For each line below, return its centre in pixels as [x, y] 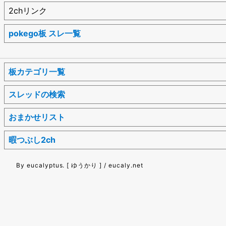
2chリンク [28, 10]
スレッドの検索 [37, 94]
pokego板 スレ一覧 [45, 33]
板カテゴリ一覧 [37, 71]
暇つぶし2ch [32, 139]
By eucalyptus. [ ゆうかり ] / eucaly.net [80, 165]
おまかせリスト [37, 117]
